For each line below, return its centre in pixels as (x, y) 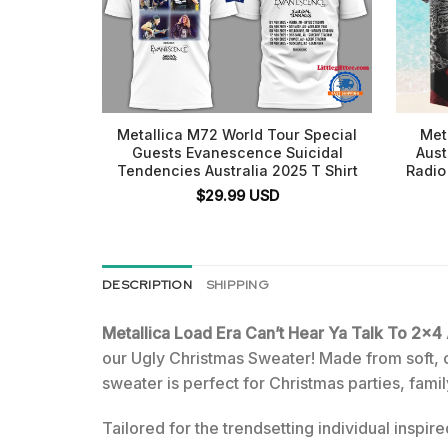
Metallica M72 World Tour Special (237, 135)
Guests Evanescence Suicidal (237, 153)
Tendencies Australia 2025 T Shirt (237, 171)
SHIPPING (237, 284)
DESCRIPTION (147, 284)
